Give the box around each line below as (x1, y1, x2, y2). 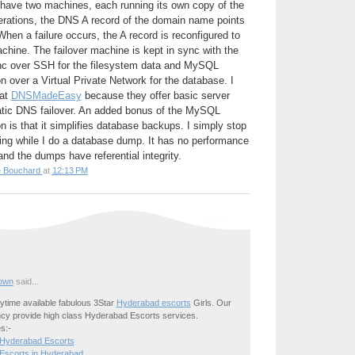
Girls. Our (190, 297, 231, 307)
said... (13, 276, 39, 286)
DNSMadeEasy (10, 89, 82, 101)
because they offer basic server (81, 89, 230, 101)
